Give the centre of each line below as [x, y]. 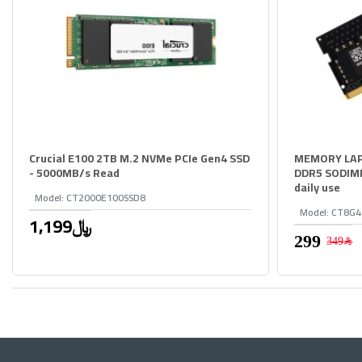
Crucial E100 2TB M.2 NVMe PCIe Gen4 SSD [139, 159]
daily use [318, 188]
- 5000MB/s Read [74, 173]
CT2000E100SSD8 [106, 198]
